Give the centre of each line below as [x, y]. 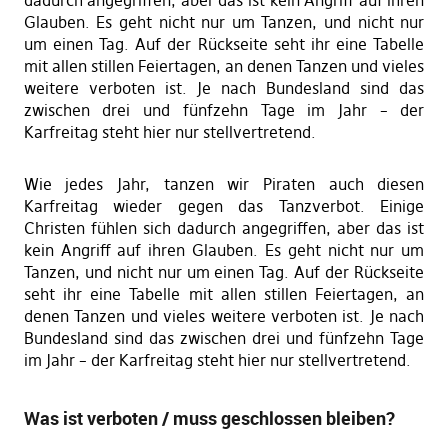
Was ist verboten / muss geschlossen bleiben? [209, 417]
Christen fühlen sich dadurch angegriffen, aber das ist [224, 227]
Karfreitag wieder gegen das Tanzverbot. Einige [224, 205]
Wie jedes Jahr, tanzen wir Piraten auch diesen [224, 183]
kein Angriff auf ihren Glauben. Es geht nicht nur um [224, 249]
